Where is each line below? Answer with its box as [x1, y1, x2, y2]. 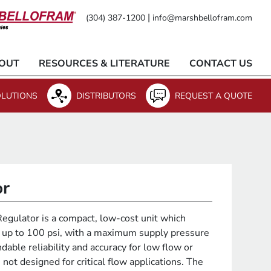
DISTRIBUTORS [76, 90, 136, 102]
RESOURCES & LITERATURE [39, 57, 170, 70]
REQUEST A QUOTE [175, 90, 252, 102]
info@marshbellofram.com [152, 12, 252, 24]
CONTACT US [189, 57, 252, 70]
